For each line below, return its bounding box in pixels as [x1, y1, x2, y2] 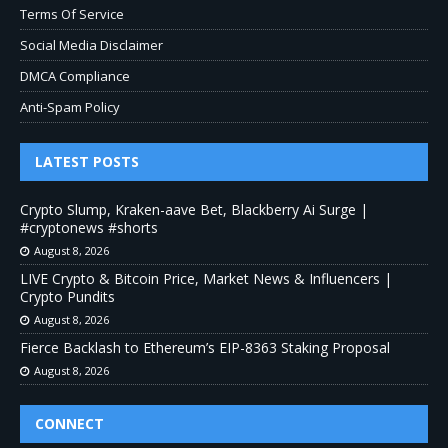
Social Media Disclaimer [20, 35, 163, 54]
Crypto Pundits [20, 286, 115, 306]
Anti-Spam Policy [20, 97, 120, 116]
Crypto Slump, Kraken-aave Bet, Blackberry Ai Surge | [20, 199, 368, 219]
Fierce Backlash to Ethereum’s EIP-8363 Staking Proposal [20, 337, 390, 357]
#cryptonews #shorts [20, 217, 158, 237]
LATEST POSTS [35, 151, 139, 171]
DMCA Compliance [20, 66, 130, 85]
